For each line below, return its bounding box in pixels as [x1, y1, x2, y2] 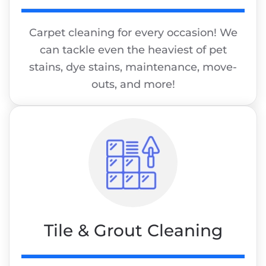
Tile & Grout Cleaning [43, 220, 223, 241]
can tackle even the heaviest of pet [39, 43, 227, 57]
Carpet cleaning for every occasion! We [28, 26, 237, 40]
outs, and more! [91, 78, 175, 91]
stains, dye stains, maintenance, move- [29, 61, 237, 74]
